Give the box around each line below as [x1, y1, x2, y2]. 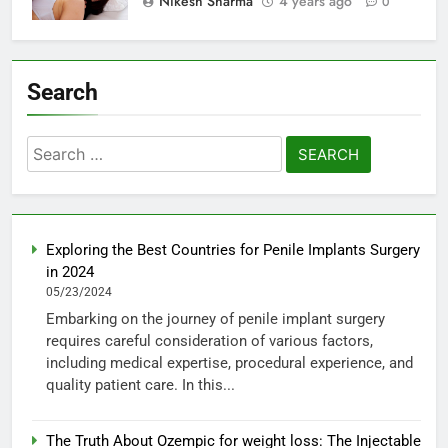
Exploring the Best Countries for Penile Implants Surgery [46, 240, 420, 259]
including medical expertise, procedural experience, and [46, 354, 413, 373]
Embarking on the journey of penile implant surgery [46, 310, 385, 329]
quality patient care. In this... [46, 376, 235, 395]
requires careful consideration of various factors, [46, 332, 373, 351]
